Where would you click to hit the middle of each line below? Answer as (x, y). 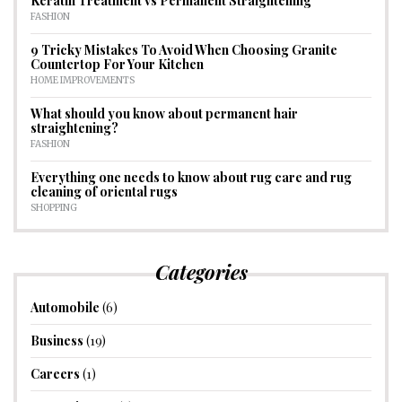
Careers (55, 373)
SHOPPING (54, 207)
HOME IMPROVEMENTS (83, 80)
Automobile (65, 307)
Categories (201, 271)
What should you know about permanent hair (164, 113)
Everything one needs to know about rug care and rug (191, 177)
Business (57, 340)
